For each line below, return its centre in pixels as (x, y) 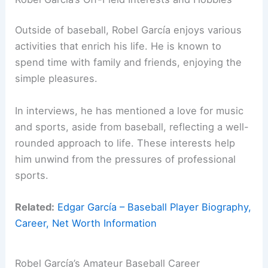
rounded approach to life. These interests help (125, 143)
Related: (35, 207)
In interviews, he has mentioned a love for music (130, 110)
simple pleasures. (57, 79)
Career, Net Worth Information (86, 223)
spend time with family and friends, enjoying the (129, 63)
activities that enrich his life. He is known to (118, 46)
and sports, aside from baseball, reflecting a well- (132, 127)
